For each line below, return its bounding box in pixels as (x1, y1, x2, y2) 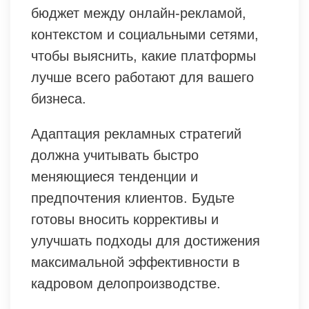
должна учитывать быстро (31, 147, 199, 163)
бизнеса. (31, 90, 86, 106)
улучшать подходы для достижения (31, 232, 260, 248)
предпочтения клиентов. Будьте (31, 190, 235, 206)
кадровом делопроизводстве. (31, 275, 221, 291)
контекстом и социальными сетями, (31, 26, 259, 42)
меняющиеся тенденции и (31, 168, 198, 184)
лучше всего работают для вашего (31, 69, 254, 85)
